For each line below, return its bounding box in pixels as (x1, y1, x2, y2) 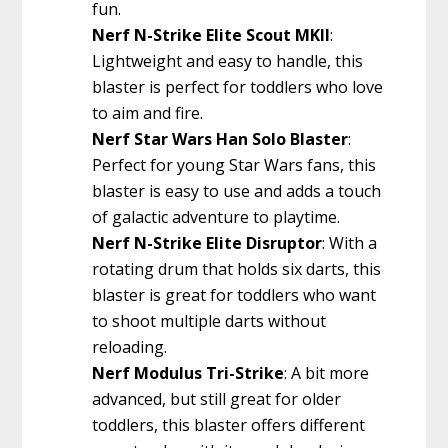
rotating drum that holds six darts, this (92, 258, 382, 281)
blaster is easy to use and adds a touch (92, 180, 382, 203)
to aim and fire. (92, 102, 204, 125)
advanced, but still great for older (92, 388, 342, 411)
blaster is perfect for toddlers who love (92, 76, 384, 99)
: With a (322, 232, 378, 255)
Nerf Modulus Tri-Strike (92, 362, 285, 385)
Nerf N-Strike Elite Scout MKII (92, 24, 331, 47)
